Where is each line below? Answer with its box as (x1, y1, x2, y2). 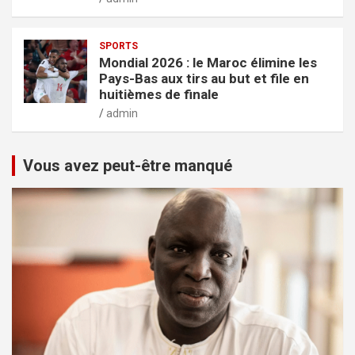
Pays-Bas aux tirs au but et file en (99, 70, 309, 86)
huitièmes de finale (99, 86, 219, 102)
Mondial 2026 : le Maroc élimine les (99, 54, 317, 71)
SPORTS (99, 40, 138, 52)
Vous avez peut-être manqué (23, 155, 232, 175)
